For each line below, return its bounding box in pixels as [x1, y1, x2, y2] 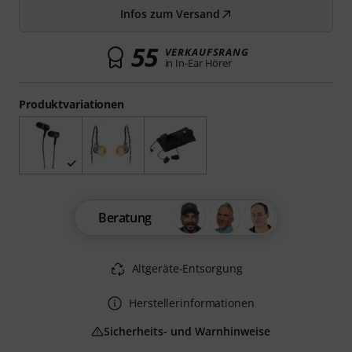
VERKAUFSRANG [164, 45, 249, 59]
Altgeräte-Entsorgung [131, 261, 243, 277]
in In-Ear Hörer [164, 56, 233, 70]
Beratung [98, 209, 152, 227]
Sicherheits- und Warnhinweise [104, 324, 270, 339]
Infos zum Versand [119, 6, 220, 21]
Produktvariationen [19, 97, 125, 112]
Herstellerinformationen [129, 295, 255, 311]
